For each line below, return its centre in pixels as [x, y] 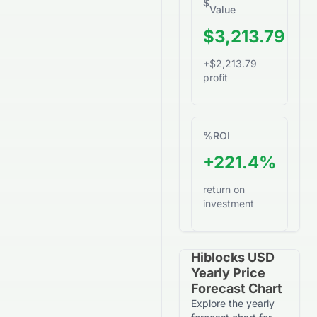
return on [224, 189]
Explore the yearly [233, 303]
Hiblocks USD [233, 257]
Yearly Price [228, 273]
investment [229, 203]
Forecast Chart [237, 288]
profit [215, 77]
